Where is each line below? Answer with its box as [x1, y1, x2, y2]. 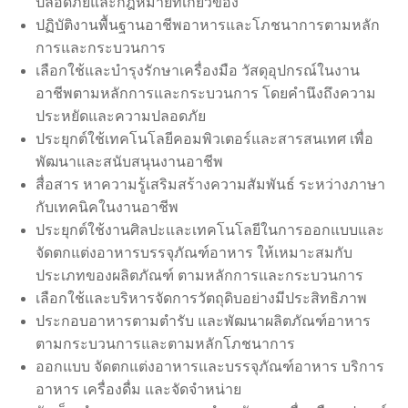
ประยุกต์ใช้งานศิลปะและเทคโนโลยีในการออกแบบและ [36, 222, 384, 239]
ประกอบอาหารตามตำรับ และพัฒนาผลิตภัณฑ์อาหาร [36, 313, 371, 330]
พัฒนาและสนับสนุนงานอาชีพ [36, 154, 223, 170]
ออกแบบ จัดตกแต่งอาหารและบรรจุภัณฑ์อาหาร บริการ [36, 359, 384, 375]
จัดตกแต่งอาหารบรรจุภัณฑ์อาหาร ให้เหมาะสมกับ [36, 245, 352, 261]
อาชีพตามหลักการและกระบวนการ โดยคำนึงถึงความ [36, 86, 376, 102]
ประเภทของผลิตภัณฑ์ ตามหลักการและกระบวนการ [36, 268, 363, 284]
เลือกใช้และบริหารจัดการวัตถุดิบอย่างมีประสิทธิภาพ [36, 291, 367, 307]
